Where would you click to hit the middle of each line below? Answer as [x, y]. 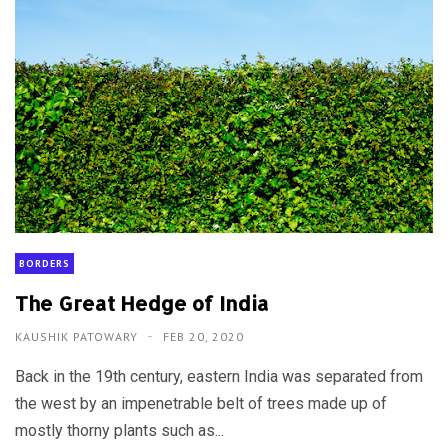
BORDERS [44, 263]
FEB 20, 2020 [203, 336]
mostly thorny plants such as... [119, 430]
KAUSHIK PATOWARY [78, 336]
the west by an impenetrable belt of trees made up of [201, 403]
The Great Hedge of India [142, 302]
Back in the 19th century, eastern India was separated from [219, 376]
